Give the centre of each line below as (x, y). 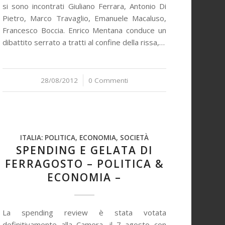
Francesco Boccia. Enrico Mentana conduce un (84, 30)
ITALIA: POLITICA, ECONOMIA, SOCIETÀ (84, 138)
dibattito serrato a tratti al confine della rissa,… (84, 42)
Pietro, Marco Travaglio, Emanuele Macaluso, (84, 18)
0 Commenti (108, 80)
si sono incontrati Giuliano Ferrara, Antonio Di (84, 6)
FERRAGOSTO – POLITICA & (84, 164)
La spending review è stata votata (84, 212)
